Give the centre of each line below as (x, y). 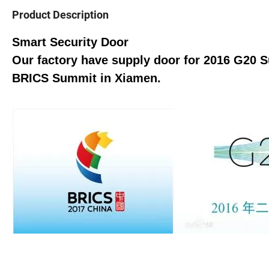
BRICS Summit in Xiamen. (86, 78)
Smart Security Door (70, 42)
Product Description (60, 15)
